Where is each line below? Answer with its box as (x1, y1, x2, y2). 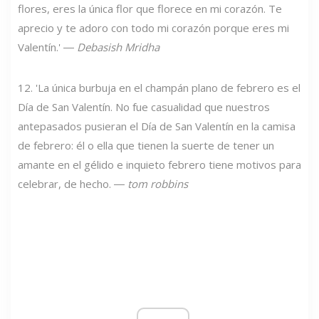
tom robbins (127, 176, 188, 191)
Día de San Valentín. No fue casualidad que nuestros (18, 99, 270, 114)
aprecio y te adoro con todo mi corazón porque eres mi (18, 20, 289, 35)
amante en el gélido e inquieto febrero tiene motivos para (18, 157, 301, 172)
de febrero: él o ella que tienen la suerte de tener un (18, 137, 274, 152)
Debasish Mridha (77, 39, 159, 54)
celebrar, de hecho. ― (18, 176, 127, 191)
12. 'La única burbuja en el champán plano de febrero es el (18, 80, 300, 95)
